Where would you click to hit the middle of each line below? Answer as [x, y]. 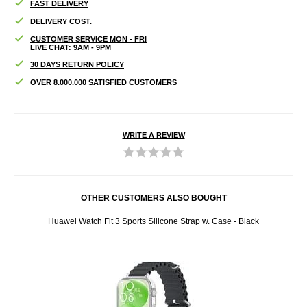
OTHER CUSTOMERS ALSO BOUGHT [153, 198]
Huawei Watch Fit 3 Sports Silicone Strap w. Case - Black [153, 221]
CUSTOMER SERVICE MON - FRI [88, 39]
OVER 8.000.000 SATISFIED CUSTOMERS [103, 82]
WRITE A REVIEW [153, 135]
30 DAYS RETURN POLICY [77, 64]
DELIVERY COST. [61, 21]
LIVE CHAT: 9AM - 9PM [71, 47]
